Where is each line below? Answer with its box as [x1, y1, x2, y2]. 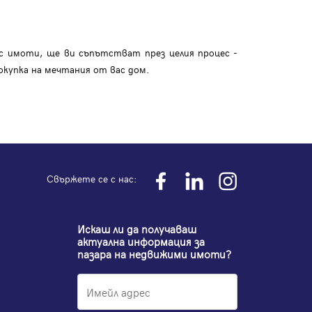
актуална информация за [77, 233, 205, 249]
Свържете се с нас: [47, 171, 137, 185]
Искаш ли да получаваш [77, 221, 196, 237]
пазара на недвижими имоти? [77, 246, 231, 262]
